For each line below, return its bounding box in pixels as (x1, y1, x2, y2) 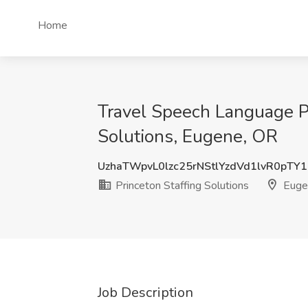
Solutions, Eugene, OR (98, 124, 278, 148)
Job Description (98, 283, 193, 302)
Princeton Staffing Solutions (113, 178, 249, 193)
